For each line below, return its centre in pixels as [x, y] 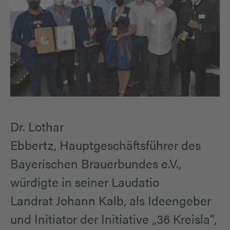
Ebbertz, [33, 145]
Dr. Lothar [37, 127]
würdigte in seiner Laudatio [85, 182]
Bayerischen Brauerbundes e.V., [96, 164]
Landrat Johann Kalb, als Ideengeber [111, 200]
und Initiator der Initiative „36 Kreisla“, [113, 219]
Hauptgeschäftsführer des [130, 145]
